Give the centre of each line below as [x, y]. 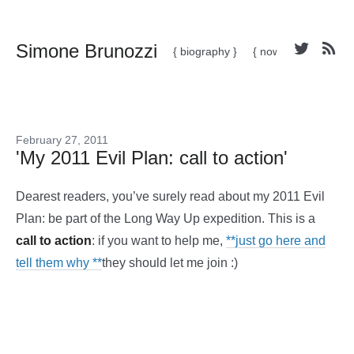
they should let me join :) [170, 263]
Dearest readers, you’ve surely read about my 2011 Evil [170, 196]
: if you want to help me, [159, 241]
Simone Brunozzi [87, 51]
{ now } [270, 51]
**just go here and [276, 241]
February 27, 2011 [62, 140]
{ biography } [205, 51]
